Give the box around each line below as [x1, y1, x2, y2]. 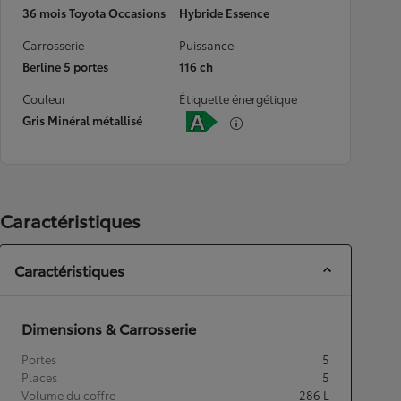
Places [21, 369, 57, 385]
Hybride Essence [179, 4, 269, 21]
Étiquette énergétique [179, 90, 297, 107]
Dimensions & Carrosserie [21, 318, 196, 338]
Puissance [179, 37, 234, 53]
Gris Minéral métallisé [22, 112, 142, 128]
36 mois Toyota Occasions [22, 4, 166, 21]
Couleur [22, 90, 66, 107]
